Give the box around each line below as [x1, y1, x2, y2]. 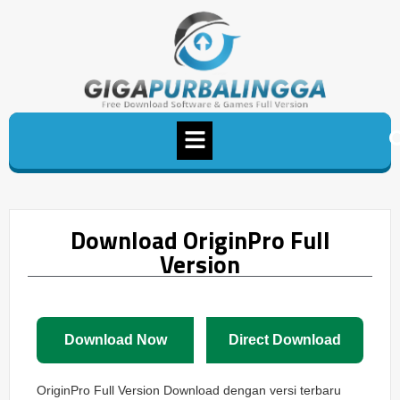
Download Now [63, 332, 167, 348]
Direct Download [229, 332, 341, 348]
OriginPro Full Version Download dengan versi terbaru [37, 383, 341, 398]
